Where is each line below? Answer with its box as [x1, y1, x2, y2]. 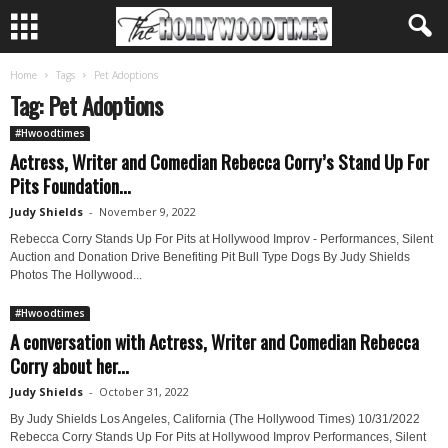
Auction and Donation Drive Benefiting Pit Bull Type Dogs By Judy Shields [10, 250, 410, 264]
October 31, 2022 [99, 384, 189, 399]
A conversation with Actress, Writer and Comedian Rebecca [10, 327, 419, 355]
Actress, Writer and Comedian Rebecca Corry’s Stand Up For [10, 147, 429, 175]
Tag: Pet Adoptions [10, 87, 163, 123]
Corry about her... [10, 351, 129, 379]
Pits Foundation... [10, 171, 131, 199]
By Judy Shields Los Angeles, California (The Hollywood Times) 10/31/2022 [10, 412, 420, 426]
